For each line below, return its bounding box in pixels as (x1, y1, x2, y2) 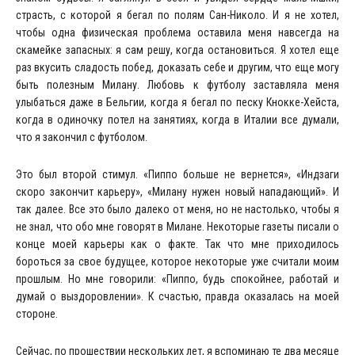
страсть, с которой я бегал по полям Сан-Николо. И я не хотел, (16, 8, 339, 21)
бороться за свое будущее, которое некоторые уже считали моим (16, 254, 339, 268)
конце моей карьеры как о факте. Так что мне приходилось (16, 237, 339, 250)
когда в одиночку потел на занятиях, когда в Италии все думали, (16, 113, 339, 126)
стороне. (16, 307, 58, 320)
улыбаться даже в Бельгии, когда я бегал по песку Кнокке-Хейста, (16, 95, 339, 109)
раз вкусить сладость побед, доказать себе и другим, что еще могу (16, 60, 339, 74)
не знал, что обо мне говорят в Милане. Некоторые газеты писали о (16, 219, 339, 233)
